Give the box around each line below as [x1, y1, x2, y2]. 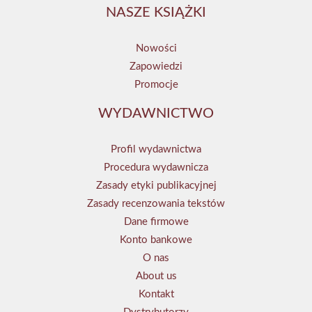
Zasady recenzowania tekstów [87, 198, 225, 210]
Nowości [135, 43, 177, 54]
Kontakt [138, 289, 174, 300]
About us [135, 271, 177, 282]
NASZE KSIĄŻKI [106, 6, 206, 20]
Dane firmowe [123, 217, 189, 228]
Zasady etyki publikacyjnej [95, 180, 217, 192]
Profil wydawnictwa [111, 144, 201, 155]
